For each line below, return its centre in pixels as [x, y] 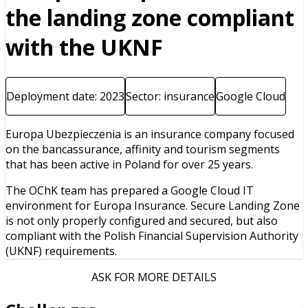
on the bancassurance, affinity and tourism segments [143, 149]
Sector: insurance [170, 96]
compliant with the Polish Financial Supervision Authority [152, 235]
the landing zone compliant [150, 18]
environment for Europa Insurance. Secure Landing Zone [153, 205]
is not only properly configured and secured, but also [142, 220]
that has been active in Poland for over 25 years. [129, 164]
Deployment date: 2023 [65, 96]
